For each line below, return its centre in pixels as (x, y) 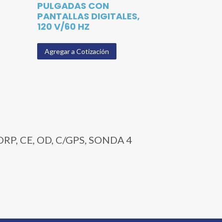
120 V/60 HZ (64, 26)
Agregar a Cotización (77, 51)
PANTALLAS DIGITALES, (89, 16)
